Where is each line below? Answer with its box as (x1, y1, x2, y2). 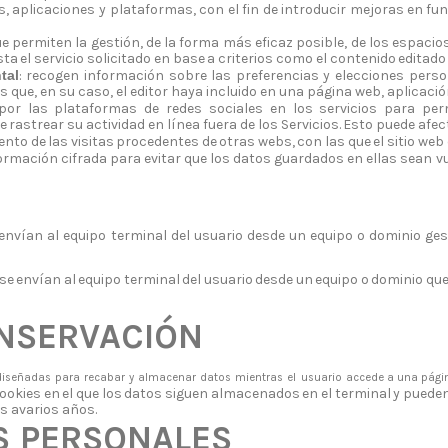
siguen (165, 384, 209, 402)
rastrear (9, 116, 65, 134)
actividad (86, 116, 149, 134)
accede (345, 370, 384, 384)
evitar (143, 150, 181, 168)
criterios (218, 50, 274, 68)
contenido (329, 50, 396, 68)
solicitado (86, 50, 151, 68)
